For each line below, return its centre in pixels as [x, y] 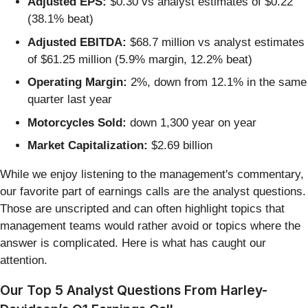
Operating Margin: [77, 82]
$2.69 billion [180, 146]
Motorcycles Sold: [77, 122]
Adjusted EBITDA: [77, 42]
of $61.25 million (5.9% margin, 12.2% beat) [140, 59]
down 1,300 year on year [191, 122]
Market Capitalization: [88, 146]
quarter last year [70, 100]
